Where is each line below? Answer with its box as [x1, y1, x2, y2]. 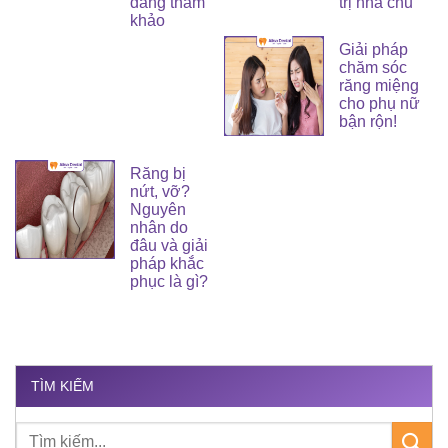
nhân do [129, 218, 188, 236]
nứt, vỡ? [129, 182, 190, 200]
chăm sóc [338, 59, 407, 77]
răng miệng [338, 77, 419, 95]
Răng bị [129, 164, 186, 182]
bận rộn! [338, 113, 397, 131]
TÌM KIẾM [31, 378, 94, 395]
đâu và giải [129, 236, 208, 254]
